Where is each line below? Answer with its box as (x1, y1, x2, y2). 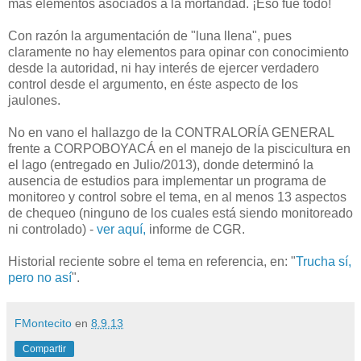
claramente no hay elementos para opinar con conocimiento (8, 44, 349, 59)
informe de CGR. (146, 222, 245, 236)
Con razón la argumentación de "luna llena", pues (8, 28, 292, 43)
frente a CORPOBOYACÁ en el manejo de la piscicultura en (8, 141, 351, 156)
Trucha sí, (296, 254, 351, 268)
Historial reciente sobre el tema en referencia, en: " (8, 254, 296, 268)
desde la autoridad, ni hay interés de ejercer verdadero (8, 60, 319, 75)
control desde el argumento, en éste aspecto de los (8, 77, 298, 91)
